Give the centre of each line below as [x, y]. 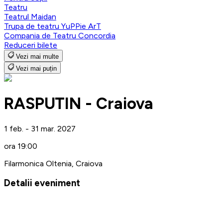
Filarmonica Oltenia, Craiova [53, 163]
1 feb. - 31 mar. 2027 [40, 128]
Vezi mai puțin [36, 68]
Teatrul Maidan [30, 16]
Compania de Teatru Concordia [60, 35]
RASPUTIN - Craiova [79, 104]
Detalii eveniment [42, 183]
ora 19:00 [21, 146]
